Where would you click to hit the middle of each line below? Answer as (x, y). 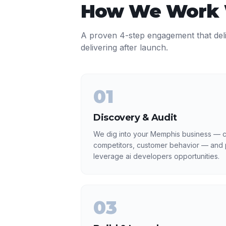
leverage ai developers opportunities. (156, 156)
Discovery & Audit (135, 118)
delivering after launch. (124, 47)
